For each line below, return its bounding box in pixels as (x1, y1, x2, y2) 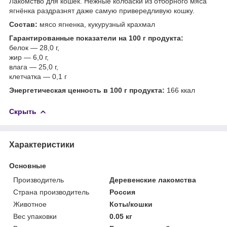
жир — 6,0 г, (9, 53, 49, 61)
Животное (13, 200, 47, 208)
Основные (9, 161, 46, 170)
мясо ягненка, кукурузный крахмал (37, 20, 155, 28)
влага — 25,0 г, (9, 62, 58, 71)
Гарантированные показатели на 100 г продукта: (9, 33, 183, 42)
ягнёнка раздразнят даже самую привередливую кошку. (9, 6, 195, 15)
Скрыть (9, 107, 36, 116)
